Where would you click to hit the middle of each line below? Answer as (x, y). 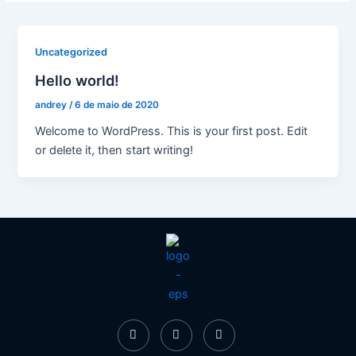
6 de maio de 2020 (117, 105)
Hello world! (77, 81)
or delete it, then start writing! (114, 150)
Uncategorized (72, 52)
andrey (52, 105)
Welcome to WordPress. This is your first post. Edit (172, 131)
